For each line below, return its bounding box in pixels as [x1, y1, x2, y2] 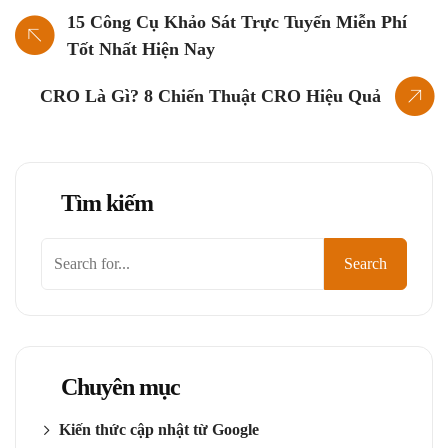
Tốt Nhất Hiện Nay [67, 39, 215, 60]
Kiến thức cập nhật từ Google [59, 421, 259, 439]
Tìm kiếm [61, 190, 153, 217]
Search [344, 255, 387, 273]
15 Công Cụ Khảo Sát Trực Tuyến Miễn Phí [67, 12, 407, 33]
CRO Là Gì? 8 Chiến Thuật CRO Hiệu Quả [40, 86, 381, 107]
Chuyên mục [61, 374, 180, 401]
